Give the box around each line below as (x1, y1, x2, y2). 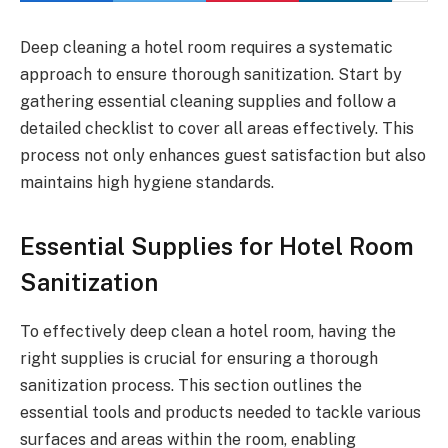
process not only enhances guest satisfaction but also (20, 146, 426, 165)
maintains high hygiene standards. (20, 173, 274, 192)
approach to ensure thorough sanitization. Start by (20, 65, 402, 84)
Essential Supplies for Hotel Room (20, 232, 414, 261)
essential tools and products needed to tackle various (20, 403, 421, 423)
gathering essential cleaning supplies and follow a (20, 92, 396, 111)
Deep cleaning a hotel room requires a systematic (20, 38, 393, 57)
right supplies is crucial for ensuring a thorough (20, 349, 378, 369)
